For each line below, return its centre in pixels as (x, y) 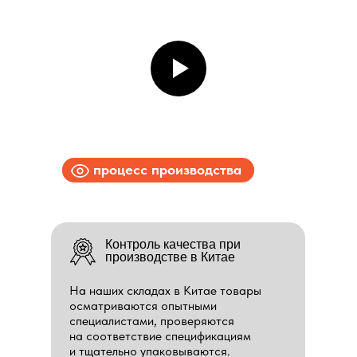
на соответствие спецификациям (160, 336)
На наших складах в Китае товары (165, 290)
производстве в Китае (170, 257)
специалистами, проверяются (152, 321)
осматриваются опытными (143, 306)
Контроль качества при (173, 244)
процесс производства (167, 169)
